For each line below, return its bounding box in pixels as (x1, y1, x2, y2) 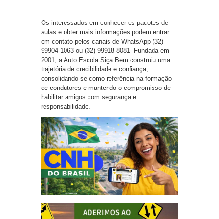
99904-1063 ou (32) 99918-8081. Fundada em (41, 47, 169, 55)
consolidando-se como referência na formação (41, 75, 172, 83)
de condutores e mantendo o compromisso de (41, 84, 171, 92)
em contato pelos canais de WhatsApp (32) (41, 38, 163, 45)
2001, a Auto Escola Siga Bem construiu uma (41, 56, 170, 64)
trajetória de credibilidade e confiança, (41, 66, 148, 73)
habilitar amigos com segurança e (41, 93, 136, 101)
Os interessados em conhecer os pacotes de (41, 19, 168, 27)
